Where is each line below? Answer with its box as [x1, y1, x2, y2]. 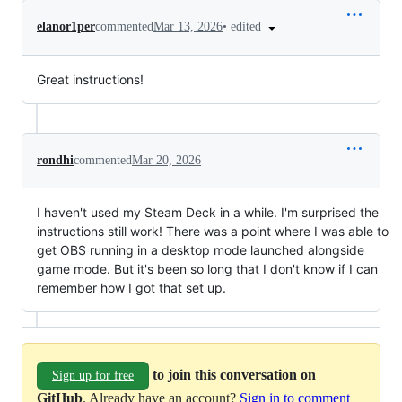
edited [231, 19, 265, 33]
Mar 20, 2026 [132, 153, 201, 167]
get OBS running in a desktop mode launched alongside [37, 241, 364, 258]
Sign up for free [52, 368, 134, 382]
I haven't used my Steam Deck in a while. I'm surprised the [37, 204, 379, 220]
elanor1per [37, 20, 95, 34]
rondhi [37, 153, 74, 167]
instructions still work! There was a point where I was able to [37, 223, 389, 239]
